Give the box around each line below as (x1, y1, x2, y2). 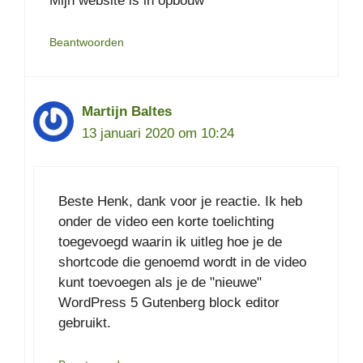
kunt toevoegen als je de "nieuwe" (58, 275, 262, 291)
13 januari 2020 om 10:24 (82, 125, 234, 141)
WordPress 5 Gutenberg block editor (58, 295, 280, 311)
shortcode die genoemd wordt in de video (58, 254, 306, 271)
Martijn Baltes (82, 103, 172, 119)
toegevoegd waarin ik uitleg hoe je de (58, 234, 282, 250)
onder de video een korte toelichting (58, 214, 274, 230)
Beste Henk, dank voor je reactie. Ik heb (58, 194, 302, 210)
